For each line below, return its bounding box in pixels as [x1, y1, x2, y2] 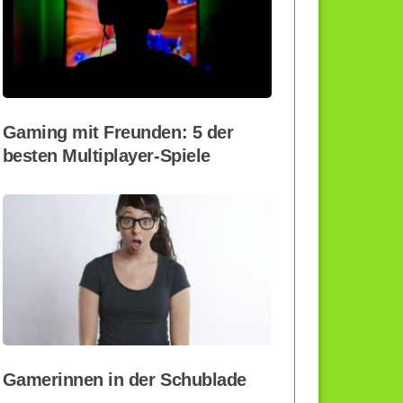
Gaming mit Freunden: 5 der [2, 122, 234, 143]
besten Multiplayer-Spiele [2, 146, 210, 166]
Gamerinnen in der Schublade [2, 370, 246, 390]
